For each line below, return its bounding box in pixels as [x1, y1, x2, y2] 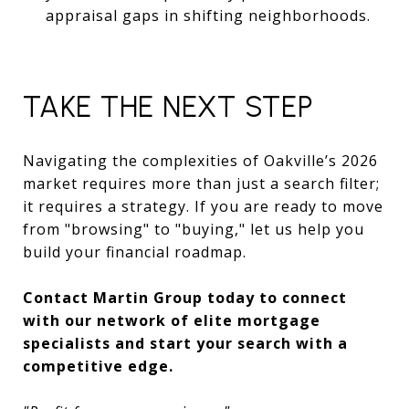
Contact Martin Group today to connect [23, 287, 347, 308]
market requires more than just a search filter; [23, 173, 380, 194]
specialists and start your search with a [23, 332, 348, 353]
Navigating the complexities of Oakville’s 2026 [23, 150, 378, 171]
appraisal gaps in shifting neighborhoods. [45, 5, 371, 26]
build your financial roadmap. [23, 241, 246, 262]
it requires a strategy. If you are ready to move [23, 195, 383, 216]
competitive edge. [23, 355, 173, 376]
